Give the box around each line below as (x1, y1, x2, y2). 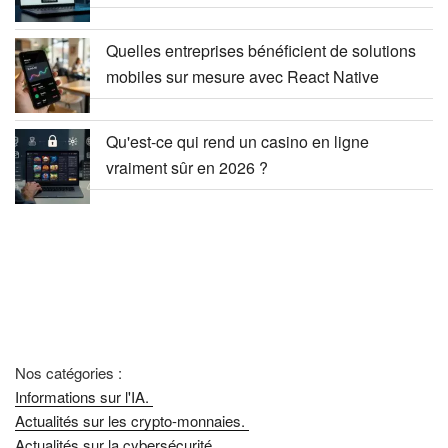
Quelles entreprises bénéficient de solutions (106, 38, 416, 62)
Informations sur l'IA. (15, 385, 153, 407)
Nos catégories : (15, 361, 122, 383)
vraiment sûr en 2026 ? (106, 155, 268, 179)
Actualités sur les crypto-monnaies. (15, 409, 249, 431)
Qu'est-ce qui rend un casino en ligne (106, 129, 369, 153)
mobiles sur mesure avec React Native (106, 64, 379, 88)
